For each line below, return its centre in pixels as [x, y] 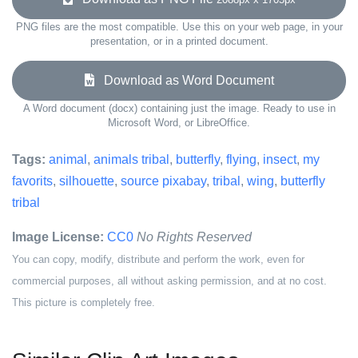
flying [241, 159]
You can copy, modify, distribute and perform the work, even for [158, 259]
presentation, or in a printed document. [179, 41]
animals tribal [131, 159]
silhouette [87, 181]
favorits [32, 181]
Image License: [58, 237]
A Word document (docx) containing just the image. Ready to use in [179, 108]
